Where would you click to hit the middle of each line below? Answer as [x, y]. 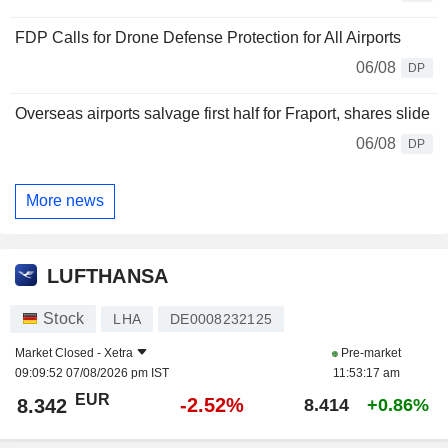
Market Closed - [59, 352]
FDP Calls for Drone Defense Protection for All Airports [208, 37]
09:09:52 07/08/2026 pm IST [92, 372]
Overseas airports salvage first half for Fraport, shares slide [222, 113]
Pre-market [369, 352]
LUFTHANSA [108, 276]
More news [65, 201]
